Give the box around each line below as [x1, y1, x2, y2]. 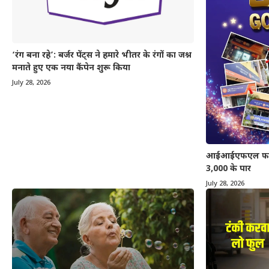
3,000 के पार [205, 163, 251, 175]
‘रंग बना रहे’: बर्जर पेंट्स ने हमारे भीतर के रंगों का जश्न [12, 49, 192, 61]
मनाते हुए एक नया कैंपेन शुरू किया [12, 62, 130, 74]
